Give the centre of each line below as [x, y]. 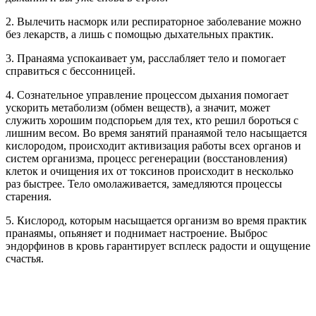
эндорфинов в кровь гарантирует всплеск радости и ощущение [158, 245]
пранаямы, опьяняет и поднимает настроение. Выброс [136, 233]
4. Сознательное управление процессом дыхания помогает [147, 95]
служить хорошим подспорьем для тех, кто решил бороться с [152, 120]
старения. [29, 196]
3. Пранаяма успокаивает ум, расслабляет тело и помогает [146, 58]
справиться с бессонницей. [71, 71]
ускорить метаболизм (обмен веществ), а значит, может [138, 107]
